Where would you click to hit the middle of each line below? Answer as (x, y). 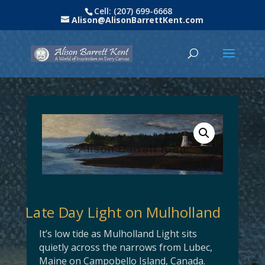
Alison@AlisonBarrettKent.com (138, 20)
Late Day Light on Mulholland (123, 211)
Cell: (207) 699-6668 (133, 11)
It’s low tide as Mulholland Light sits (118, 233)
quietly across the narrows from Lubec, (125, 247)
